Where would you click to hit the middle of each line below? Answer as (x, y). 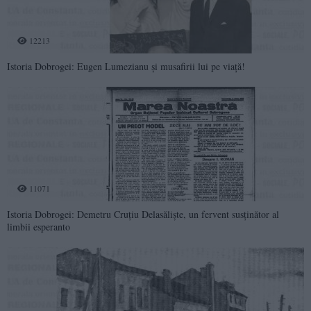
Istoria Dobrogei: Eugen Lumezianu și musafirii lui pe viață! (126, 66)
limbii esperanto (39, 226)
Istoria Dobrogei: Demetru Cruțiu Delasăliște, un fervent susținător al (143, 214)
